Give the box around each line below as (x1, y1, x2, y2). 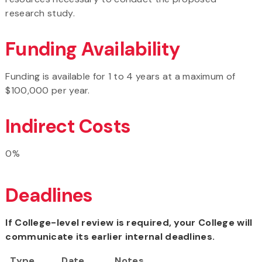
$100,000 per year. (5, 84, 90, 96)
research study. (5, 6, 75, 19)
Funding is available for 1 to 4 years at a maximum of (5, 70, 236, 82)
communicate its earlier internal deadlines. (5, 230, 215, 243)
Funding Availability (5, 36, 181, 61)
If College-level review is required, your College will (5, 216, 253, 229)
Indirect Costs (5, 113, 130, 139)
